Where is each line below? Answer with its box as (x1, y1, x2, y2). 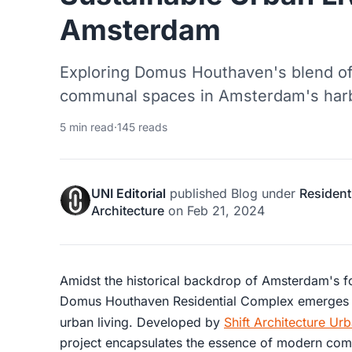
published (166, 185, 231, 201)
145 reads (117, 119, 167, 134)
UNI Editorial (91, 185, 166, 201)
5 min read (60, 119, 114, 134)
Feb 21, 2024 (187, 202, 265, 218)
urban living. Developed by (60, 314, 224, 331)
